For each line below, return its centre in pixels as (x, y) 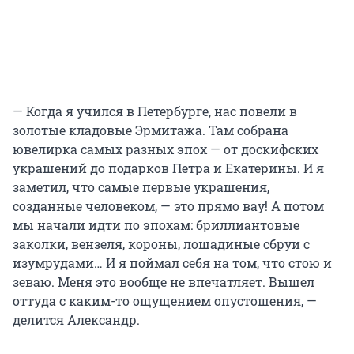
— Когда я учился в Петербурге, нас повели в (155, 111)
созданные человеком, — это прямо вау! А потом (168, 206)
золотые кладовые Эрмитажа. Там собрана (151, 130)
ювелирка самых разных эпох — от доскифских (166, 149)
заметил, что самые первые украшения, (141, 187)
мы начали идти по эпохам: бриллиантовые (156, 225)
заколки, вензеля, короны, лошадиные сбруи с (161, 244)
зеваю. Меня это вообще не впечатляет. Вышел (164, 282)
